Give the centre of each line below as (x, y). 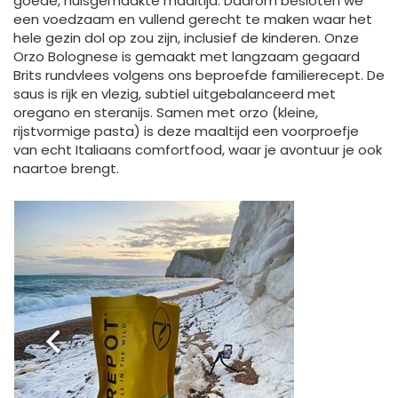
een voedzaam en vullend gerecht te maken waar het (193, 20)
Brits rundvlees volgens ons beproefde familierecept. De (199, 76)
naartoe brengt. (66, 169)
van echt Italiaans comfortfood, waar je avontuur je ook (198, 150)
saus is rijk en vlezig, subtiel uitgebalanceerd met (175, 94)
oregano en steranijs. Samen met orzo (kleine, (166, 113)
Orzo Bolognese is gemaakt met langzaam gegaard (187, 57)
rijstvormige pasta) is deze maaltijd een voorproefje (186, 131)
